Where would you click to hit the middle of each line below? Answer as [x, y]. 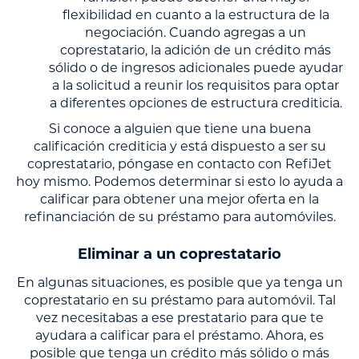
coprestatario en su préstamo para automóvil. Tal [179, 300]
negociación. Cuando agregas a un [196, 32]
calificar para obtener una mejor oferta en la [179, 199]
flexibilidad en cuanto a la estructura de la [196, 14]
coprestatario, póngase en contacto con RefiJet [179, 163]
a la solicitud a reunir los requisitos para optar [196, 85]
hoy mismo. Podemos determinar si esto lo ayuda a [179, 181]
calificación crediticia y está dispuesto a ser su [179, 146]
